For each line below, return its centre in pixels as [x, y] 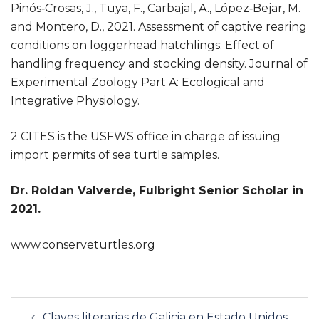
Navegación [64, 305]
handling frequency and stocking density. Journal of [159, 63]
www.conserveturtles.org [83, 244]
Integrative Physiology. [75, 100]
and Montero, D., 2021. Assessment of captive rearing [159, 26]
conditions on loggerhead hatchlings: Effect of [142, 45]
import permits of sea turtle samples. [115, 155]
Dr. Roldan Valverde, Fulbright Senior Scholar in [157, 190]
